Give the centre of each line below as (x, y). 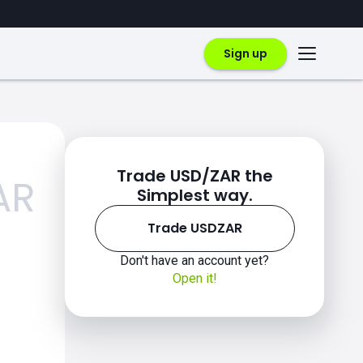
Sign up (246, 53)
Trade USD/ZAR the (194, 176)
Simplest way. (194, 195)
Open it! (194, 278)
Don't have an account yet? (194, 261)
